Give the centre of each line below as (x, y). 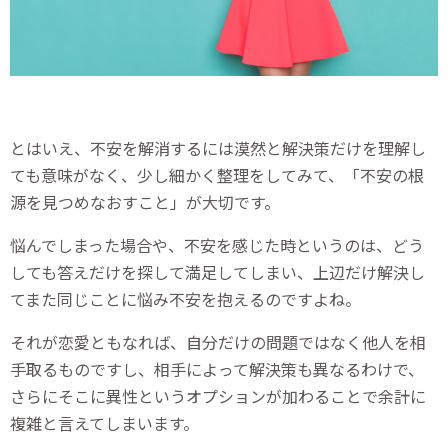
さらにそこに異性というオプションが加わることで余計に (218, 396)
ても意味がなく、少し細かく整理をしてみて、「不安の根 (217, 175)
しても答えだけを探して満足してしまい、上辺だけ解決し (217, 272)
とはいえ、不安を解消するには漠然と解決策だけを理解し (218, 148)
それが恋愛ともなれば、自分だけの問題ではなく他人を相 (218, 342)
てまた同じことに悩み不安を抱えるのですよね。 (185, 299)
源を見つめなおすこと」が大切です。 (145, 202)
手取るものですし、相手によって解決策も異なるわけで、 (217, 369)
